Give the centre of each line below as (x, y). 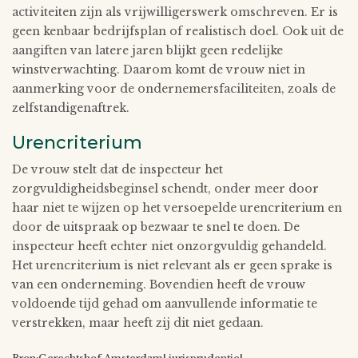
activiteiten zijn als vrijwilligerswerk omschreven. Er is (175, 12)
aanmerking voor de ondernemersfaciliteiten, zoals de (174, 88)
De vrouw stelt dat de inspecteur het (117, 169)
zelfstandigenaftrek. (71, 107)
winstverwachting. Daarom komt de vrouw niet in (159, 69)
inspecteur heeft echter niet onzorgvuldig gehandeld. (169, 246)
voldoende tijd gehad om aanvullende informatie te (165, 303)
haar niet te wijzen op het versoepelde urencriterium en (177, 207)
